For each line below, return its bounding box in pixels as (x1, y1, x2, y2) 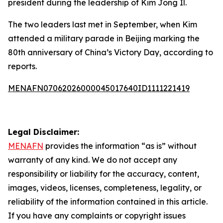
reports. (8, 61, 37, 71)
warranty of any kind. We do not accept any (8, 155, 177, 165)
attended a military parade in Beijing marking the (8, 33, 200, 43)
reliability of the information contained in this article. (8, 197, 208, 207)
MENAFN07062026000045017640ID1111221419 (8, 83, 190, 93)
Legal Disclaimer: (8, 127, 79, 137)
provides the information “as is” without (43, 141, 197, 151)
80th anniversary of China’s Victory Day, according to (8, 47, 213, 57)
